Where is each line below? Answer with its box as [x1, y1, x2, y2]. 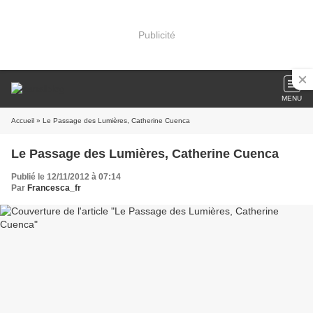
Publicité [138, 29, 175, 41]
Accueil [11, 117, 34, 124]
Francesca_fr [27, 183, 81, 193]
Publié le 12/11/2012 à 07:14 [11, 172, 121, 182]
